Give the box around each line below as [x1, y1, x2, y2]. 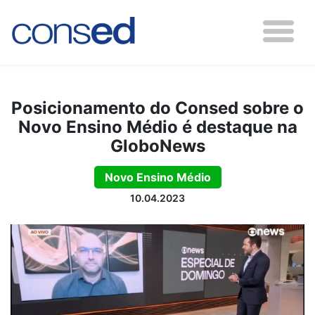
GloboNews [110, 136, 205, 156]
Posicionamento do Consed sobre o [11, 98, 304, 118]
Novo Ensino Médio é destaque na [18, 117, 297, 137]
